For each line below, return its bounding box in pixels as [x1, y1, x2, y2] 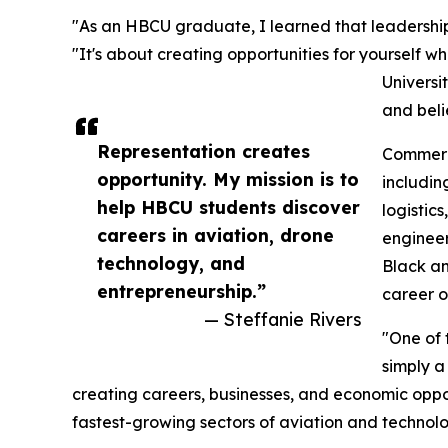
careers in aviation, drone [97, 224, 334, 247]
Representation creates [97, 140, 310, 163]
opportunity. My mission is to [97, 168, 359, 191]
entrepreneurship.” [97, 280, 266, 303]
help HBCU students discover [97, 196, 360, 219]
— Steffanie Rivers [204, 308, 362, 331]
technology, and [97, 252, 245, 275]
